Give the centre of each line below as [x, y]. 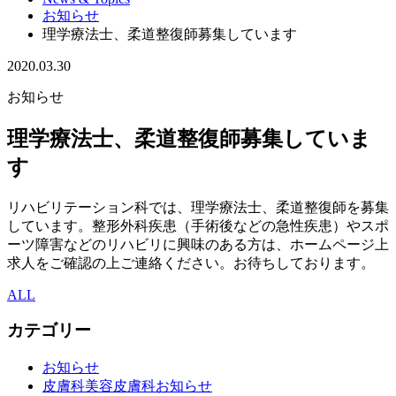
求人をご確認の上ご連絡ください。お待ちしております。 [191, 263]
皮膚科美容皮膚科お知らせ [127, 386]
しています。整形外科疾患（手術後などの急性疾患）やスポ [198, 225]
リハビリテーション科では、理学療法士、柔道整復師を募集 [198, 207]
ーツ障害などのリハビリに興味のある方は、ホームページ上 [198, 244]
